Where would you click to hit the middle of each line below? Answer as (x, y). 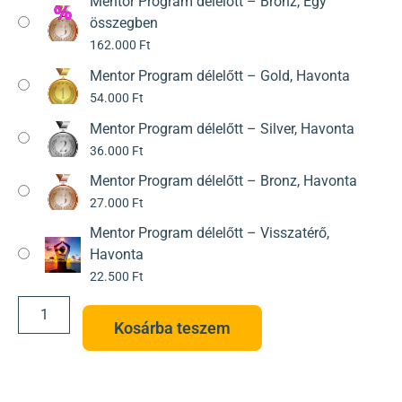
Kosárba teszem (173, 328)
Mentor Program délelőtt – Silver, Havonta (222, 128)
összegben (124, 22)
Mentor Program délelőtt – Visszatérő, (210, 233)
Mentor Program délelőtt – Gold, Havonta (220, 75)
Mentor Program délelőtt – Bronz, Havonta (223, 181)
